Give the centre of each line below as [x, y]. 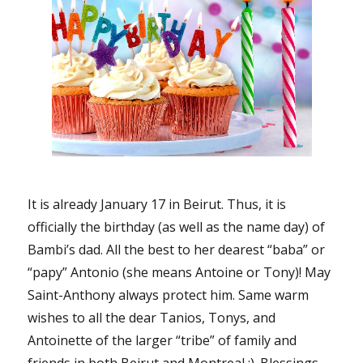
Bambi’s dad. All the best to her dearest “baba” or [177, 249]
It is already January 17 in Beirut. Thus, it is [157, 204]
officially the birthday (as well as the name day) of [177, 226]
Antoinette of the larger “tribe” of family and [162, 340]
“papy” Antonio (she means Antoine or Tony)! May [179, 272]
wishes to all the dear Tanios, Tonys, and [152, 317]
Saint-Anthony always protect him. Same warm [169, 295]
